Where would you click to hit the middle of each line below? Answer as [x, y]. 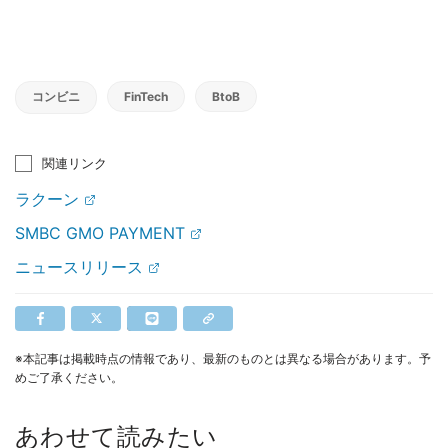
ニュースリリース [79, 266]
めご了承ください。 [69, 377]
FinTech [146, 96]
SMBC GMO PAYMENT [100, 232]
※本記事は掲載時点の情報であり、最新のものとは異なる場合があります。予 [223, 358]
